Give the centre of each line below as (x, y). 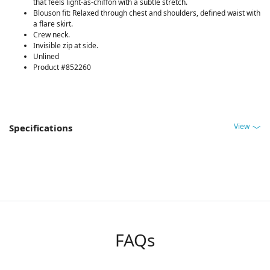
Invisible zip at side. (66, 45)
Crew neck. (52, 34)
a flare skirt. (53, 24)
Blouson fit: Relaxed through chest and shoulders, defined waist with (147, 13)
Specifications (41, 127)
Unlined (46, 56)
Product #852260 (62, 67)
